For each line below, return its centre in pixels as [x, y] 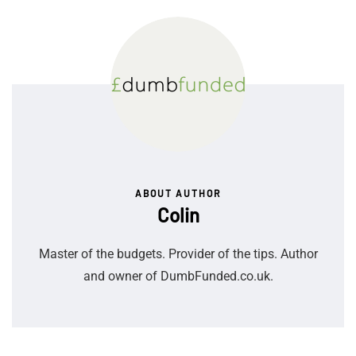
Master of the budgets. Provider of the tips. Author [178, 253]
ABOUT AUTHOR [178, 193]
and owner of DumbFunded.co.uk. [178, 276]
